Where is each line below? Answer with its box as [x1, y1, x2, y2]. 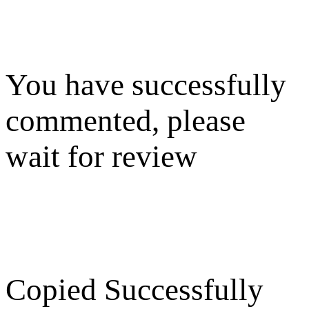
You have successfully [6, 67, 286, 102]
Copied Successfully [6, 272, 263, 308]
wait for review [6, 139, 197, 174]
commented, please [6, 103, 246, 138]
